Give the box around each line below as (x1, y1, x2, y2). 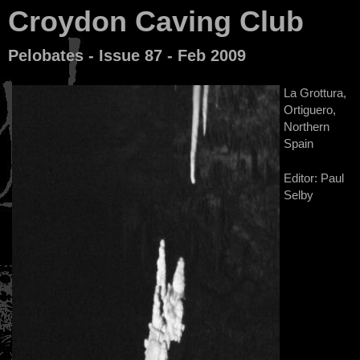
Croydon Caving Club (8, 5, 304, 38)
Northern (284, 120, 329, 133)
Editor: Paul (284, 171, 344, 185)
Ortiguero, (284, 103, 336, 117)
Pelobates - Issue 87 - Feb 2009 (8, 47, 246, 64)
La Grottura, (284, 86, 346, 100)
